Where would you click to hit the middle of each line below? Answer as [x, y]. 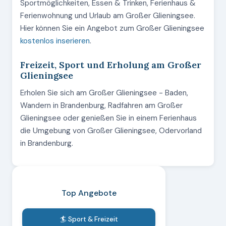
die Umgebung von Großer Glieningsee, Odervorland [111, 131]
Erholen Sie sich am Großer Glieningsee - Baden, [104, 93]
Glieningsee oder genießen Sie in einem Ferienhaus [108, 118]
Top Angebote [89, 193]
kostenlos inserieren [55, 41]
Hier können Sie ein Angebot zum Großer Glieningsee [112, 28]
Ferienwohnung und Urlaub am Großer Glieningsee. [108, 16]
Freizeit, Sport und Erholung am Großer [111, 65]
